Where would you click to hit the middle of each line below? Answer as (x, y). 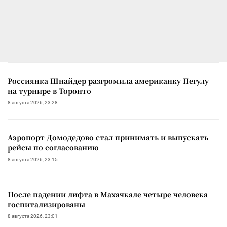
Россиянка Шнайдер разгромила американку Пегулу (108, 80)
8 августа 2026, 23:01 (33, 216)
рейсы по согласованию (53, 147)
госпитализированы (46, 204)
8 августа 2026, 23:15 (33, 159)
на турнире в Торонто (49, 90)
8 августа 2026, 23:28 (33, 102)
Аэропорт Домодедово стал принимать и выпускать (108, 137)
